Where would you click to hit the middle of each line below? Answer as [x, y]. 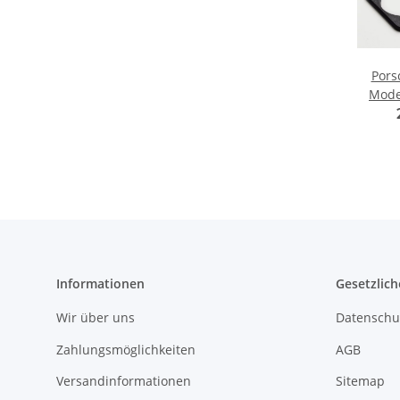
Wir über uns [96, 318]
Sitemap [360, 380]
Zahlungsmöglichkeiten [126, 349]
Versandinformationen [124, 380]
